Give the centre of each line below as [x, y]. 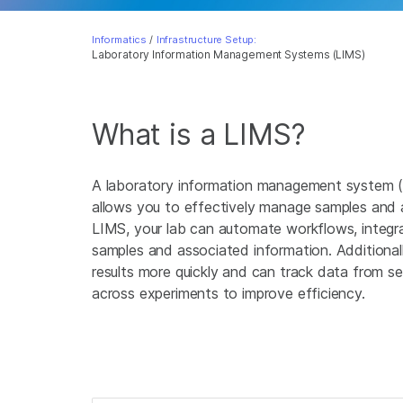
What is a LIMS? [199, 134]
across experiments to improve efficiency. [228, 293]
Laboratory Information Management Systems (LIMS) [228, 54]
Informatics [120, 40]
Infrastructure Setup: [206, 40]
